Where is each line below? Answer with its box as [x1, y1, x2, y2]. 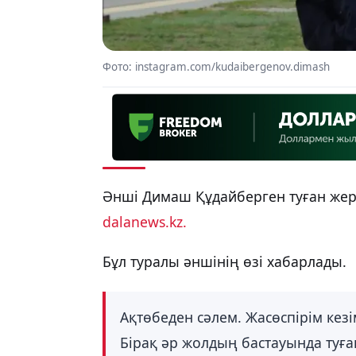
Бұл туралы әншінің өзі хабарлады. [103, 251, 350, 271]
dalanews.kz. [103, 212, 187, 232]
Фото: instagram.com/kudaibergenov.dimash [103, 60, 330, 75]
